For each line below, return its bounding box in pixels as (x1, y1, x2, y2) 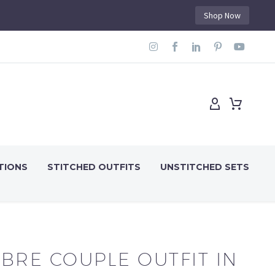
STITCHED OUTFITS (47, 161, 141, 172)
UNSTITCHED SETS (160, 161, 249, 172)
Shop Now (204, 10, 241, 21)
